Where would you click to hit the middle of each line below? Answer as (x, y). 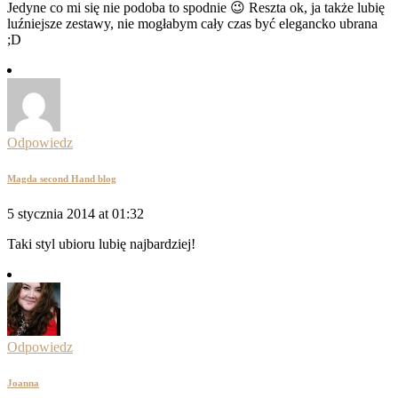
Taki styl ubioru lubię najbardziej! (101, 243)
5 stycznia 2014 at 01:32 (76, 213)
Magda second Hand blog (62, 178)
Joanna (23, 382)
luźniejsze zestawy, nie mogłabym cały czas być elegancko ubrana (192, 23)
